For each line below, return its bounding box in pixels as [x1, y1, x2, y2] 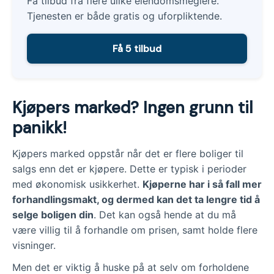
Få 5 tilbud [113, 42, 161, 55]
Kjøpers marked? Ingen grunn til [12, 97, 253, 118]
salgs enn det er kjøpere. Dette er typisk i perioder [12, 162, 246, 175]
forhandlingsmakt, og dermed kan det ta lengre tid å [12, 193, 260, 206]
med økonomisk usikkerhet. [12, 177, 143, 190]
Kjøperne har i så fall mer [143, 177, 262, 190]
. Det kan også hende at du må [94, 208, 236, 221]
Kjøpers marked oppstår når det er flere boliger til [12, 147, 243, 160]
